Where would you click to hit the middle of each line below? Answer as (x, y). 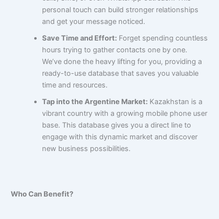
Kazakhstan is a (175, 101)
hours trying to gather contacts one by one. (115, 50)
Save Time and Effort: (80, 38)
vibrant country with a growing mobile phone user (125, 113)
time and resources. (75, 85)
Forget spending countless (163, 38)
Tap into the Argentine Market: (95, 101)
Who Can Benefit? (42, 194)
